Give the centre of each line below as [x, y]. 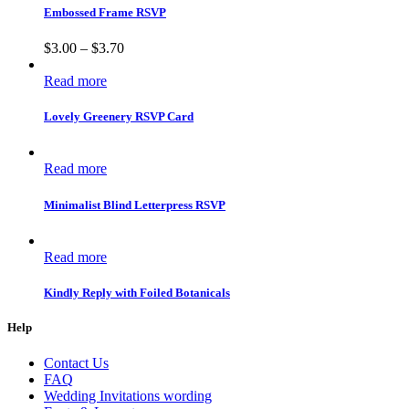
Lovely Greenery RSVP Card [119, 117]
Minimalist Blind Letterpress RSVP [135, 204]
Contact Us [76, 363]
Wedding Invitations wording [128, 396]
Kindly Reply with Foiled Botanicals [137, 293]
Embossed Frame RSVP [105, 12]
